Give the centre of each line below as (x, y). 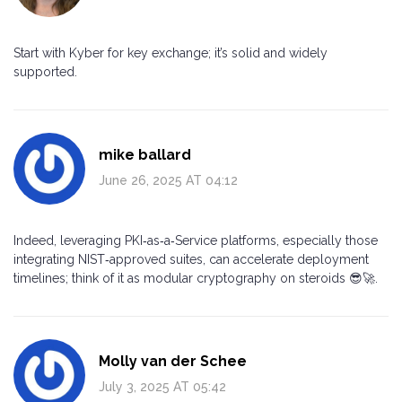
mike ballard (145, 154)
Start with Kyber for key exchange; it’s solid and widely (170, 52)
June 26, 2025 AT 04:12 (168, 180)
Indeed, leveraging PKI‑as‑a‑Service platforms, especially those (196, 240)
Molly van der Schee (173, 361)
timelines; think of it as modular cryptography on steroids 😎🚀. (196, 278)
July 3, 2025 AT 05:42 (162, 386)
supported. (45, 71)
